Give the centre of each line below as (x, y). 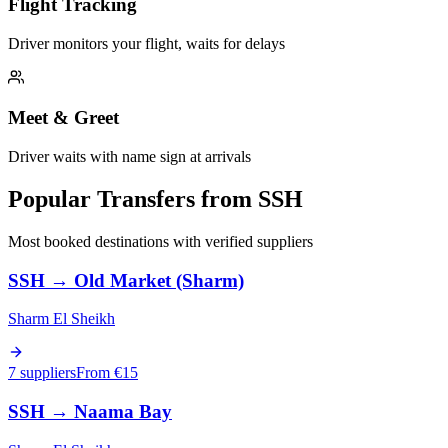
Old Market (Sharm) (159, 280)
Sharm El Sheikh (61, 319)
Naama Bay (123, 412)
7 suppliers (42, 373)
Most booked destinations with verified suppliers (160, 241)
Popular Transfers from (133, 199)
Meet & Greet (63, 118)
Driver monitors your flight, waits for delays (146, 43)
